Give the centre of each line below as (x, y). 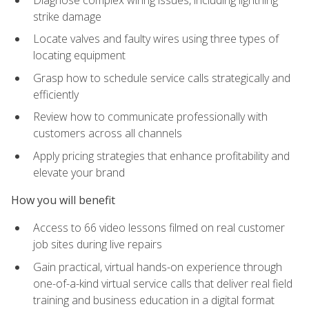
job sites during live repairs (98, 245)
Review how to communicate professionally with (150, 117)
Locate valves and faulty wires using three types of (156, 39)
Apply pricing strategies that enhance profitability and (161, 156)
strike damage (67, 16)
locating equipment (79, 56)
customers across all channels (108, 133)
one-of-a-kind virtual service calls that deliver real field (163, 284)
